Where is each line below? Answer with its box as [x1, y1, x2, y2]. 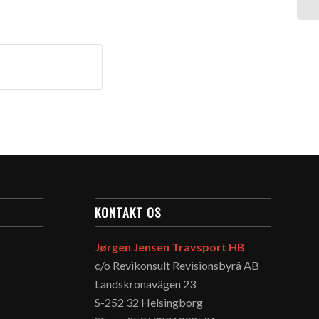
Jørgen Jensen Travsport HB [94, 240, 245, 254]
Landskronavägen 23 [94, 277, 196, 291]
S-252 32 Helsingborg [94, 296, 203, 310]
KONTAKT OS [94, 203, 162, 222]
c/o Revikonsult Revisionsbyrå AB [94, 258, 259, 273]
